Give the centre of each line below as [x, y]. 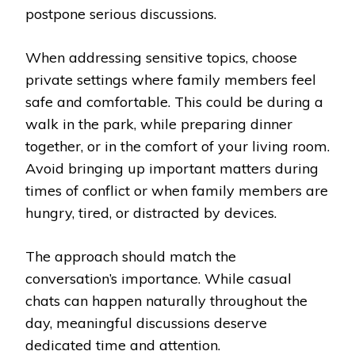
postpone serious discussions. [121, 14]
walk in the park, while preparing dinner [159, 124]
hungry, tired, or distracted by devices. [151, 213]
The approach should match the [131, 257]
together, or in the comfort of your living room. [177, 147]
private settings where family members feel [171, 80]
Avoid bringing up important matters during [172, 169]
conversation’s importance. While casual [158, 279]
